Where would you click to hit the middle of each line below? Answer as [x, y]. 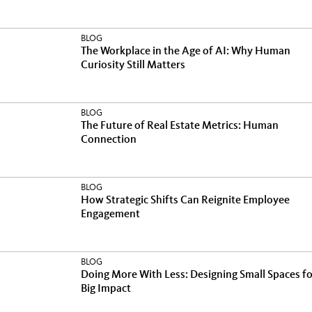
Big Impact [106, 289]
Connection [109, 140]
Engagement [110, 214]
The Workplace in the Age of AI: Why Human [186, 52]
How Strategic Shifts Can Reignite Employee [185, 201]
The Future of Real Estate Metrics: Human [180, 126]
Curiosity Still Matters [133, 65]
